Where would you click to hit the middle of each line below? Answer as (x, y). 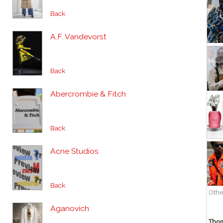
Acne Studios (74, 151)
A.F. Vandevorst (78, 37)
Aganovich (70, 208)
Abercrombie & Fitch (88, 94)
